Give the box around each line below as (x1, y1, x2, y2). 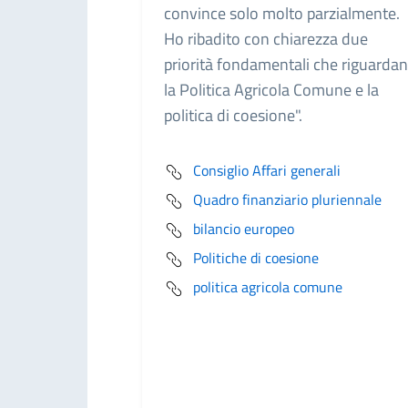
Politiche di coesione (193, 247, 319, 269)
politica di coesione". (164, 103, 302, 127)
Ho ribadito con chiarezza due (164, 26, 368, 51)
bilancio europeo (193, 218, 294, 240)
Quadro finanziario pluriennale (193, 189, 382, 210)
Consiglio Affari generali (193, 159, 341, 181)
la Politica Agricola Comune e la (164, 77, 379, 102)
